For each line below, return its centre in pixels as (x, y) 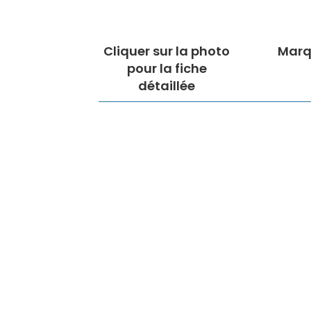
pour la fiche (167, 69)
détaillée (167, 86)
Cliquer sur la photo (167, 51)
